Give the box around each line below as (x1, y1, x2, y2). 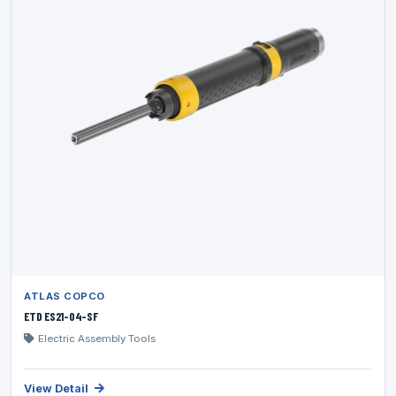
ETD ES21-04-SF (24, 308, 98, 324)
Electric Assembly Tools (38, 331, 156, 345)
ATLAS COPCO (24, 290, 105, 303)
